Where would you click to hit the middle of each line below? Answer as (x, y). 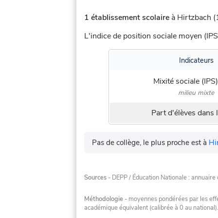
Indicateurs (196, 61)
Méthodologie (104, 199)
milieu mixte (196, 92)
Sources (95, 178)
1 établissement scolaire (127, 18)
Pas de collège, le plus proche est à (150, 143)
